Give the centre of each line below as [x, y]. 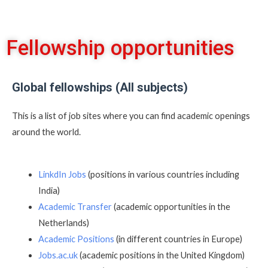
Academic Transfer [75, 206]
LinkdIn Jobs [62, 174]
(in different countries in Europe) [178, 239]
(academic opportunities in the [171, 206]
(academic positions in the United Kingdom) [161, 255]
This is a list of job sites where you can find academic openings [131, 116]
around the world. [46, 132]
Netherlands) [63, 223]
